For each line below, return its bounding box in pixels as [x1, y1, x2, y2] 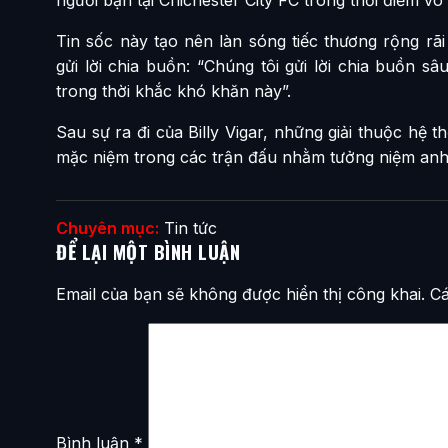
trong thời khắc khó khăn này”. [56, 80, 291, 101]
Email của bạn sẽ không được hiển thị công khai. [56, 283, 425, 304]
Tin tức [164, 217, 217, 238]
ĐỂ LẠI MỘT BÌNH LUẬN [56, 237, 240, 265]
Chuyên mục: [56, 217, 159, 238]
